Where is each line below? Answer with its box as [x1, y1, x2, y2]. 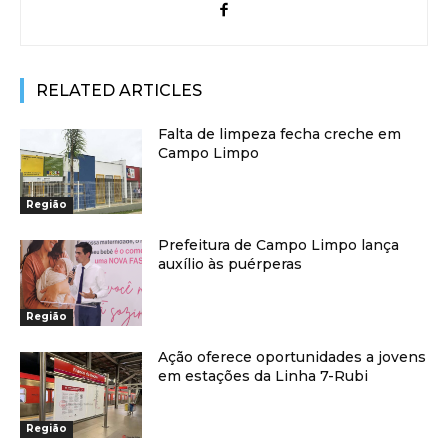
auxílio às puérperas [158, 255, 303, 274]
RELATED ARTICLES [36, 80, 202, 100]
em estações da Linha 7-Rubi [158, 367, 369, 386]
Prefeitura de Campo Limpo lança [158, 236, 400, 255]
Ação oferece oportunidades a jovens [158, 348, 427, 367]
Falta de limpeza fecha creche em [158, 124, 402, 143]
